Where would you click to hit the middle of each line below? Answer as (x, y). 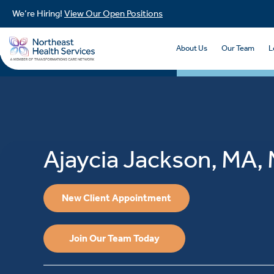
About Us (191, 48)
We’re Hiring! (38, 13)
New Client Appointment (117, 198)
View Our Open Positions (113, 13)
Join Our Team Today (115, 239)
